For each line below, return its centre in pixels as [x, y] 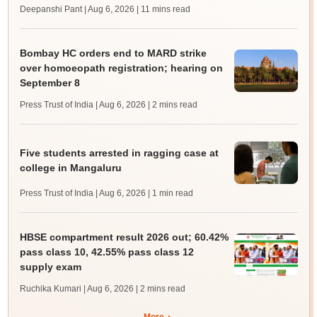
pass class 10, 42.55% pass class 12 [106, 252]
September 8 [50, 83]
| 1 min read [170, 193]
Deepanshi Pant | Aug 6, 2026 [77, 9]
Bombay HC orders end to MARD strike [113, 53]
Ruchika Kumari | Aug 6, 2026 [76, 289]
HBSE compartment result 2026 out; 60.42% [124, 237]
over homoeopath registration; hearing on [121, 68]
